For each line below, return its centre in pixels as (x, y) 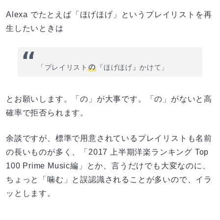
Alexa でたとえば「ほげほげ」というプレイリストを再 (109, 14)
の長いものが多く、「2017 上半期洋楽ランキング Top (108, 152)
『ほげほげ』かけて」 (132, 67)
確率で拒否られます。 (47, 112)
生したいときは (35, 28)
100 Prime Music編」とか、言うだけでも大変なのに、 (108, 165)
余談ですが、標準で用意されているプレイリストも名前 (109, 138)
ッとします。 (31, 193)
